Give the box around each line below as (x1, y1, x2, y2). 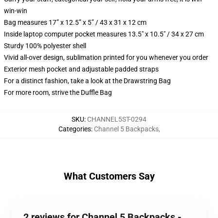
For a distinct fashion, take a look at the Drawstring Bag (4, 77, 171, 85)
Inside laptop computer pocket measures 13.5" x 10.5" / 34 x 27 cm (4, 30, 204, 38)
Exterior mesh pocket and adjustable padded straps (4, 65, 159, 73)
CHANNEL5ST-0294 (87, 115, 146, 123)
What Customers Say (63, 170, 155, 182)
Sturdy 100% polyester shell (4, 42, 86, 50)
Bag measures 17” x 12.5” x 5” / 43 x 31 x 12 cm (4, 18, 146, 26)
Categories (58, 125, 91, 133)
